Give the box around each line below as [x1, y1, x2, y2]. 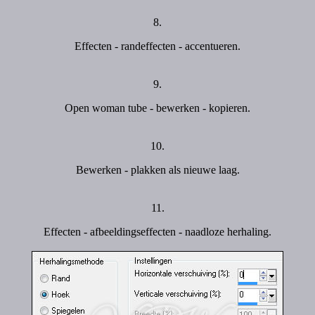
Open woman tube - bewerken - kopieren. [65, 102, 250, 114]
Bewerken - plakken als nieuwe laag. [75, 164, 240, 176]
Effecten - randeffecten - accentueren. [75, 40, 240, 52]
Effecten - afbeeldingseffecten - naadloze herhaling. [44, 226, 271, 238]
